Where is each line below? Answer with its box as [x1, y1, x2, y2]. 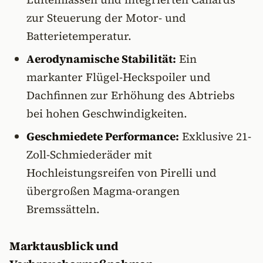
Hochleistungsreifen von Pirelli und [26, 165, 217, 180]
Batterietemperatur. [26, 28, 131, 43]
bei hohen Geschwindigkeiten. [26, 106, 187, 121]
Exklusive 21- [178, 129, 251, 144]
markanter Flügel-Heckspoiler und [26, 69, 211, 85]
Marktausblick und [9, 238, 119, 254]
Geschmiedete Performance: [26, 129, 179, 144]
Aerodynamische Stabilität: [26, 51, 176, 66]
